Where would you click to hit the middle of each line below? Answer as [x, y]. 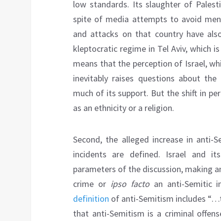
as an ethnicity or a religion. [124, 108]
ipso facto [130, 184]
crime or [92, 184]
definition [91, 199]
